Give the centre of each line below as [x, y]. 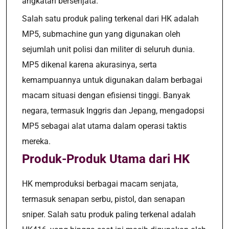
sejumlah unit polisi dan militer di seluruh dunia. [108, 49]
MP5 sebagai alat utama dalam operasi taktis [104, 126]
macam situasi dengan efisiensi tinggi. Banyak [106, 95]
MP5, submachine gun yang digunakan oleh [101, 34]
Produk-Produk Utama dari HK [106, 159]
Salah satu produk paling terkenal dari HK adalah [110, 19]
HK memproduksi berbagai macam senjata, [100, 184]
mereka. [36, 141]
